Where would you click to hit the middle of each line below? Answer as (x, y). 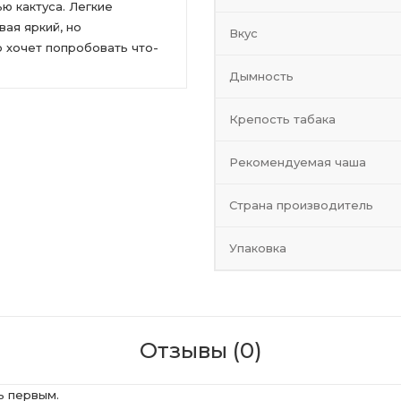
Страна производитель (301, 205)
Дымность (261, 76)
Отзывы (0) (200, 350)
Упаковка (258, 248)
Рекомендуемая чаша (298, 162)
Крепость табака (282, 119)
